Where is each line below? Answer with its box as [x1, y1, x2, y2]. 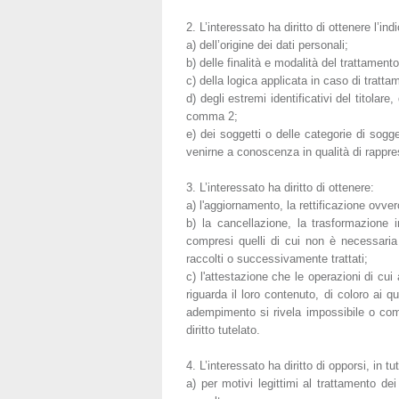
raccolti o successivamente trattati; [185, 251, 368, 265]
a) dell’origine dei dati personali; [185, 37, 348, 52]
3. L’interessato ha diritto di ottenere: [185, 180, 374, 194]
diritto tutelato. [185, 322, 260, 337]
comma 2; [185, 109, 238, 123]
